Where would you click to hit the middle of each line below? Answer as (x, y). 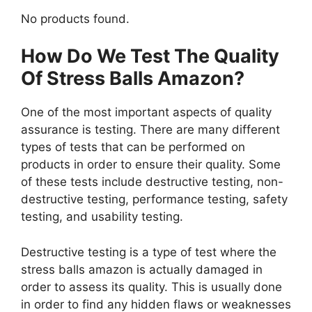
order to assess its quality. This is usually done (151, 287)
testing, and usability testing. (104, 217)
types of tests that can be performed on (133, 147)
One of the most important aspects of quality (146, 112)
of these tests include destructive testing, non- (152, 182)
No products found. (75, 18)
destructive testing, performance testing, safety (154, 200)
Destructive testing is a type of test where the (149, 252)
